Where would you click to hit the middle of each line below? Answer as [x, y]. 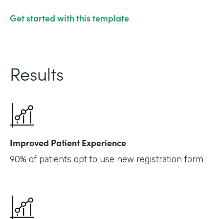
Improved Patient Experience [68, 142]
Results [37, 73]
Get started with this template [69, 18]
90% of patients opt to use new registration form [107, 159]
